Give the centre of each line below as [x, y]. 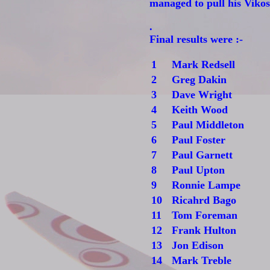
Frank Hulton [204, 230]
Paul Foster [199, 140]
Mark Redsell [203, 64]
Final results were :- [196, 39]
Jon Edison [198, 245]
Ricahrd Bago [204, 200]
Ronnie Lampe [206, 185]
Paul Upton [198, 170]
